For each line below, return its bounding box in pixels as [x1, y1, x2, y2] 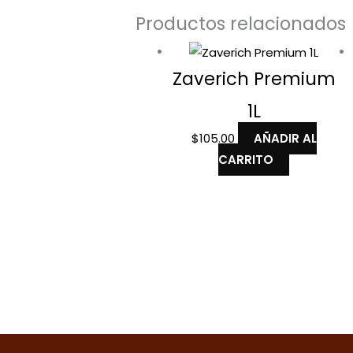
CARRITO [218, 150, 274, 168]
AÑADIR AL [253, 129, 317, 147]
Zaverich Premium [172, 65, 336, 91]
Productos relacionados [136, 11, 347, 37]
